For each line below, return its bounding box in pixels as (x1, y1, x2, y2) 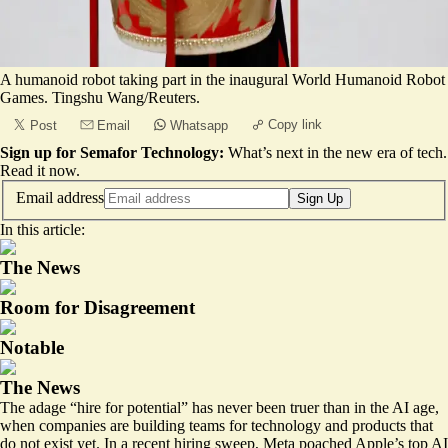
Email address (16, 188, 104, 206)
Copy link (268, 117, 322, 132)
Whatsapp (170, 118, 228, 133)
